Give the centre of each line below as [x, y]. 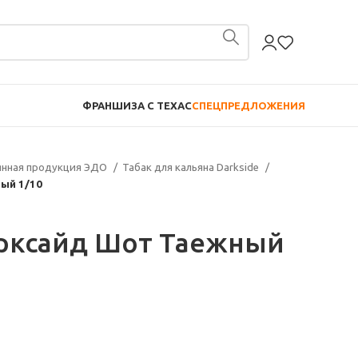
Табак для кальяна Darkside [192, 167]
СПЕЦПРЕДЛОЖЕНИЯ [249, 105]
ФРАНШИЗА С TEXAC [137, 105]
